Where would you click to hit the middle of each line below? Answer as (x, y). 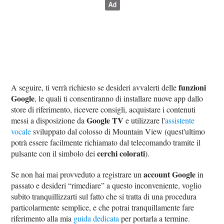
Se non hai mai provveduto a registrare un (77, 174)
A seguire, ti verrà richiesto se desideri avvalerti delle (95, 87)
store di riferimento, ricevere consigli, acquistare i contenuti (103, 109)
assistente (180, 120)
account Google (170, 174)
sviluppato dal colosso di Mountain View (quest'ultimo (118, 131)
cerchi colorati (121, 153)
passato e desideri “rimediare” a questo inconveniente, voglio (106, 185)
